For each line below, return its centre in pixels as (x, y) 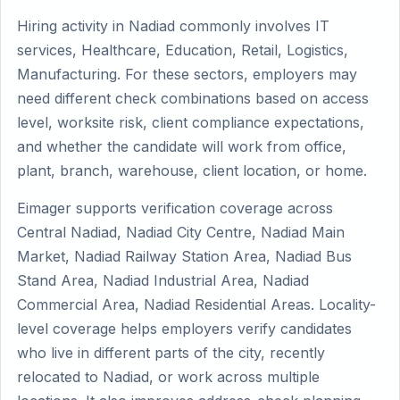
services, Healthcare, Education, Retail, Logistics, (183, 50)
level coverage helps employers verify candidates (184, 329)
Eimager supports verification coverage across (175, 208)
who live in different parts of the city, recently (171, 353)
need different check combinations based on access (193, 98)
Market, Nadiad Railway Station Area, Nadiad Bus (184, 256)
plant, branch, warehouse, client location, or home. (192, 171)
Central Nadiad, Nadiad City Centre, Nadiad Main (181, 232)
